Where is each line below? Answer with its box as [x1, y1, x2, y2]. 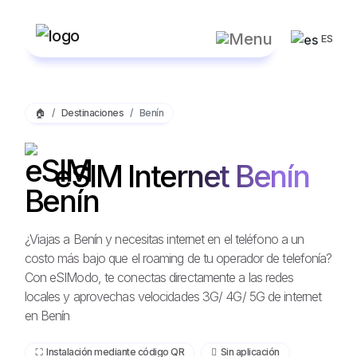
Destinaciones [61, 107, 124, 119]
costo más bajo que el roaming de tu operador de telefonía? [24, 250, 332, 267]
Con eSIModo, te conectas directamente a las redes [24, 269, 294, 286]
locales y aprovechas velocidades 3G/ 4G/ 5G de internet [24, 288, 322, 305]
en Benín [24, 308, 70, 324]
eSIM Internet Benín [48, 158, 309, 195]
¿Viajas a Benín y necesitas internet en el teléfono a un [24, 231, 304, 248]
